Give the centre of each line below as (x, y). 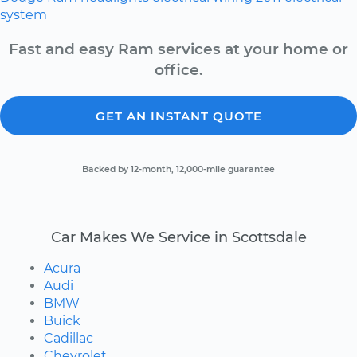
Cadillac (69, 338)
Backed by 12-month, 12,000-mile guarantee (178, 169)
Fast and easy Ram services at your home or (178, 49)
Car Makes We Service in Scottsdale (178, 237)
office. (178, 70)
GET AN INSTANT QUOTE (178, 116)
